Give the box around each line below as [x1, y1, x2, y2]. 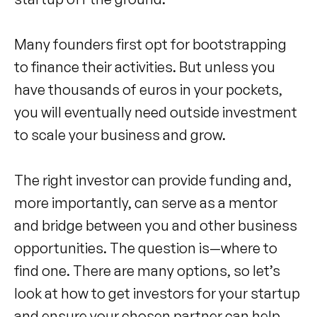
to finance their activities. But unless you [14, 57, 275, 76]
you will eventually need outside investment [14, 103, 297, 121]
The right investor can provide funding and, [14, 171, 292, 189]
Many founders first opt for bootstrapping [14, 35, 287, 53]
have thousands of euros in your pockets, [14, 80, 282, 98]
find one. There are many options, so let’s [14, 261, 280, 279]
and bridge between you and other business [14, 216, 297, 234]
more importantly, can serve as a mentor [14, 193, 277, 212]
